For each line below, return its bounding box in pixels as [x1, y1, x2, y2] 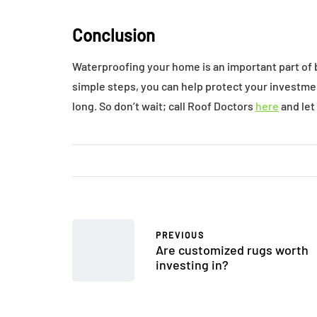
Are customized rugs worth [156, 242, 309, 258]
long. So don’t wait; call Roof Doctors [72, 98, 255, 113]
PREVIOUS [156, 230, 204, 241]
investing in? [156, 257, 229, 273]
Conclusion [72, 24, 155, 45]
